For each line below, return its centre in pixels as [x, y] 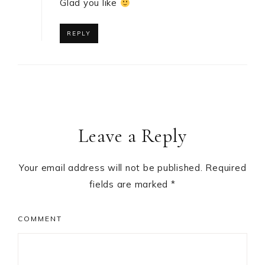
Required [226, 168]
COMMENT [40, 219]
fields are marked [130, 185]
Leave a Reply [132, 136]
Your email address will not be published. [111, 168]
